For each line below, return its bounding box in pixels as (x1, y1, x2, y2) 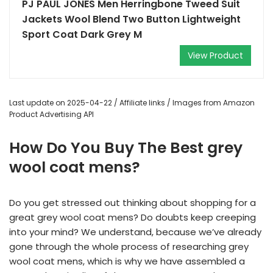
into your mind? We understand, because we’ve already (9, 225, 261, 238)
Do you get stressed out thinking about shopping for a (9, 196, 256, 209)
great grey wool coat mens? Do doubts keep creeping (9, 211, 256, 224)
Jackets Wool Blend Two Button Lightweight (22, 12, 241, 26)
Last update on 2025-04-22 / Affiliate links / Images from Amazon (9, 97, 255, 108)
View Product (188, 49, 243, 62)
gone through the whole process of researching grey (9, 240, 249, 253)
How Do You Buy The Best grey (9, 137, 243, 158)
